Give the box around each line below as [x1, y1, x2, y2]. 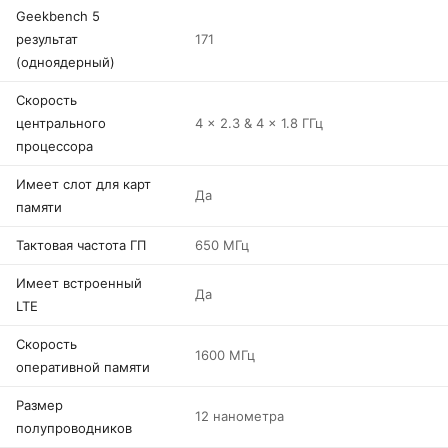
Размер [16, 397, 63, 413]
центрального [16, 115, 106, 131]
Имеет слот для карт [16, 176, 151, 192]
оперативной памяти [16, 359, 150, 375]
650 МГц [195, 237, 249, 253]
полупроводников [16, 420, 132, 436]
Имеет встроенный [16, 275, 142, 291]
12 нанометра [195, 408, 284, 424]
